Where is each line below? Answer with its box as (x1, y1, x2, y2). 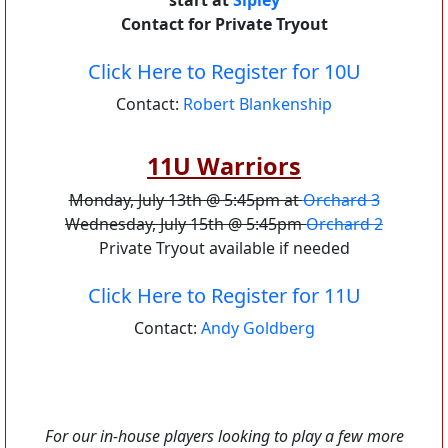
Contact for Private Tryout (120, 13, 328, 35)
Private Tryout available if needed (98, 237, 350, 259)
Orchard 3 (302, 189, 380, 211)
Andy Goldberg (200, 317, 315, 339)
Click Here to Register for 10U (87, 58, 361, 85)
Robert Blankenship (183, 93, 332, 115)
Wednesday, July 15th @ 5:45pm (65, 213, 306, 235)
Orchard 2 (306, 213, 383, 235)
